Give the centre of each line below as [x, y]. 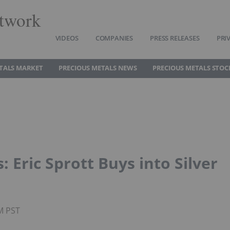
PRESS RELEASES [175, 38]
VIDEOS [67, 38]
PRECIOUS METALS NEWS [98, 68]
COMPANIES [114, 38]
